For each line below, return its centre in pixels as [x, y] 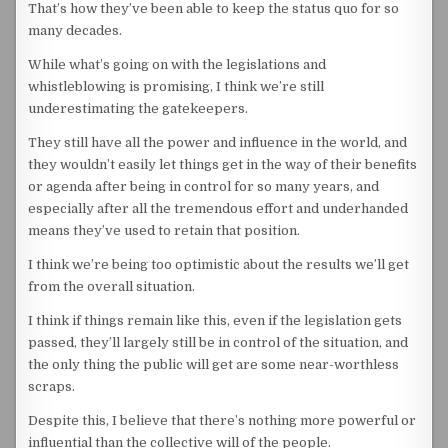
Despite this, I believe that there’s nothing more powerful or [222, 420]
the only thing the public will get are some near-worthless [214, 364]
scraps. [52, 386]
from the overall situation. [112, 286]
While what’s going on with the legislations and [177, 64]
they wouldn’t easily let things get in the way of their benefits [223, 164]
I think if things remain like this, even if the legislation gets [215, 320]
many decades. [75, 30]
